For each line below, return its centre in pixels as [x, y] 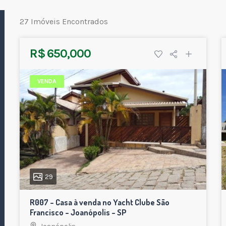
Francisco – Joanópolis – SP [78, 213]
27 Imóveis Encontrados [64, 22]
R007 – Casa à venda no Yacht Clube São [100, 203]
